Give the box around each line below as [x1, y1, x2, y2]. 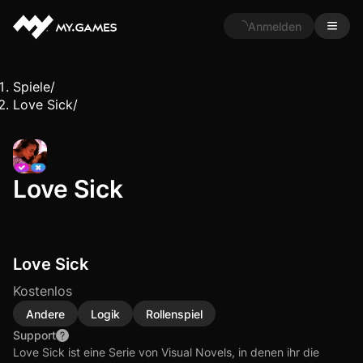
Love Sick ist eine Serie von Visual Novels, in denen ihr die [13, 344, 319, 360]
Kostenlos [13, 282, 72, 300]
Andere [26, 305, 65, 322]
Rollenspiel [146, 305, 203, 322]
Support [13, 327, 56, 343]
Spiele [13, 78, 50, 96]
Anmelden [248, 18, 301, 34]
